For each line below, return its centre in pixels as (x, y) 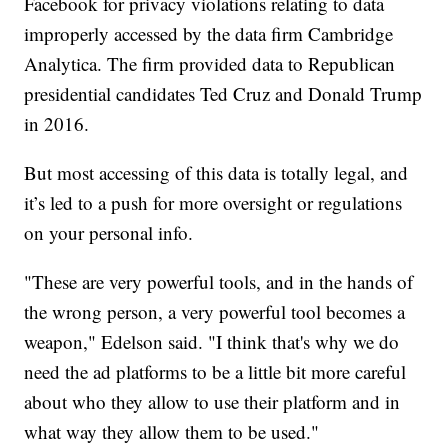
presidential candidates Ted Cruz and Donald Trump (223, 94)
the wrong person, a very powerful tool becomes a (215, 312)
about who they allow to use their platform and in (212, 402)
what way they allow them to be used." (172, 432)
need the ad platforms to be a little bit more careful (215, 372)
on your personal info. (109, 233)
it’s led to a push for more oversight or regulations (213, 203)
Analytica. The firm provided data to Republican (210, 64)
